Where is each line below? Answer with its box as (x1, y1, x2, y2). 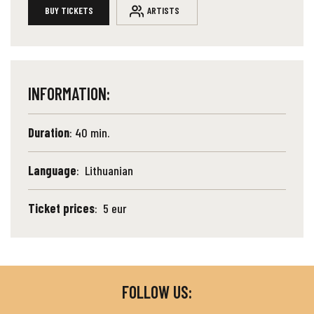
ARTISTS (147, 4, 179, 16)
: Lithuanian (76, 163, 133, 178)
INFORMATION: (28, 83, 110, 104)
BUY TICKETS (44, 4, 93, 16)
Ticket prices (28, 200, 95, 216)
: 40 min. (69, 125, 109, 140)
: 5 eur (95, 200, 127, 216)
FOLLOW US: (122, 282, 192, 303)
